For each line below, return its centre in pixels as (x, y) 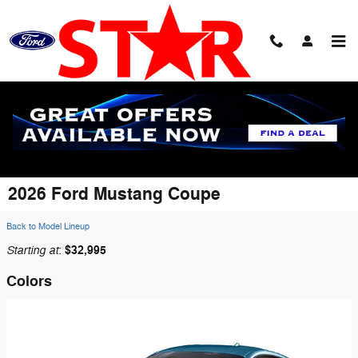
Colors (29, 282)
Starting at (32, 250)
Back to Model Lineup (48, 227)
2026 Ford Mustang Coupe (114, 194)
